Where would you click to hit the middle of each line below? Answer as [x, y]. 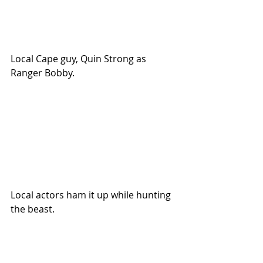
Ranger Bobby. [43, 73]
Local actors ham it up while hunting [92, 195]
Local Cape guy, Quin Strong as [80, 59]
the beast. [33, 209]
